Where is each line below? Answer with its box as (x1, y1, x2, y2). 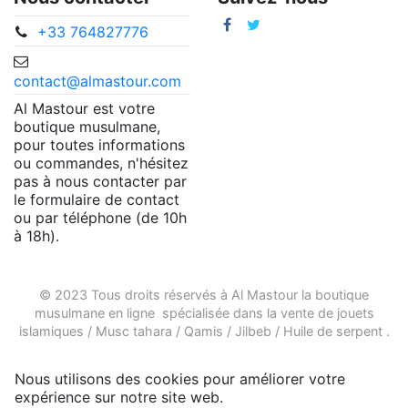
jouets (336, 304, 374, 321)
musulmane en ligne (34, 304, 155, 321)
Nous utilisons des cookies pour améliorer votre (15, 369, 345, 388)
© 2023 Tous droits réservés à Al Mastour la (39, 286, 315, 302)
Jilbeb (234, 322, 271, 339)
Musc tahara (95, 322, 172, 339)
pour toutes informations (14, 136, 185, 155)
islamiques (18, 322, 84, 339)
